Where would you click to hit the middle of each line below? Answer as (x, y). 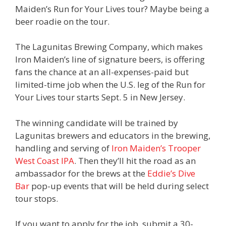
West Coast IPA (45, 160)
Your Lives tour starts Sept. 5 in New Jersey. (100, 97)
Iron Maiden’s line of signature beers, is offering (110, 60)
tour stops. (37, 198)
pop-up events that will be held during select (119, 186)
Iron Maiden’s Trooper (156, 148)
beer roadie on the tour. (62, 21)
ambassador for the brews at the (81, 173)
